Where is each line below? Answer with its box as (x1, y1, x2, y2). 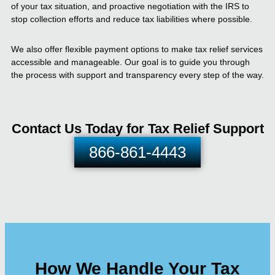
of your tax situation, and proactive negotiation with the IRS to (11, 1, 249, 12)
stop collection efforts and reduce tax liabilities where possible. (11, 14, 252, 25)
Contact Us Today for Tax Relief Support (11, 121, 264, 137)
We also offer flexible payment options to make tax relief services (11, 44, 263, 55)
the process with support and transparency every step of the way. (11, 70, 264, 80)
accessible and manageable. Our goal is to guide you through (11, 57, 250, 68)
